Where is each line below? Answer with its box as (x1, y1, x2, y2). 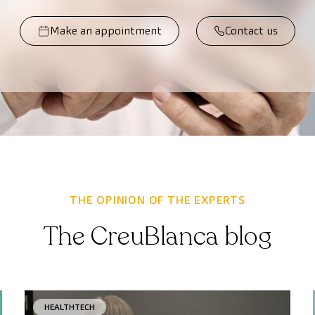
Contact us (225, 23, 278, 39)
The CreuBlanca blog (43, 219, 272, 255)
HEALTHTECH (44, 302, 95, 313)
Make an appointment (49, 23, 162, 39)
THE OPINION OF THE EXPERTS (70, 193, 245, 208)
